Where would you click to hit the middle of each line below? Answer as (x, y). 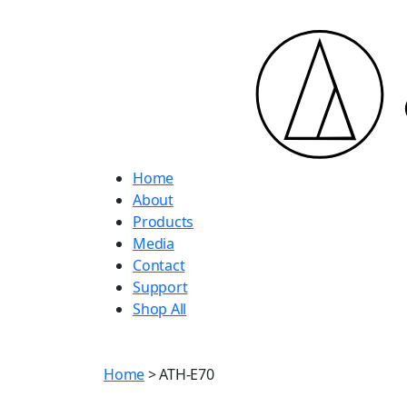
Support (160, 287)
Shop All (160, 309)
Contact (159, 265)
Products (164, 222)
